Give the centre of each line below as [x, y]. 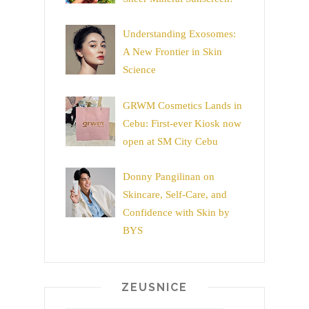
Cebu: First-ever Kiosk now [182, 123]
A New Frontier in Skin [172, 52]
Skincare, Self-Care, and [175, 195]
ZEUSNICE [154, 288]
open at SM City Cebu [170, 141]
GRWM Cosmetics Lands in [182, 105]
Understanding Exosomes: [179, 34]
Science [139, 70]
